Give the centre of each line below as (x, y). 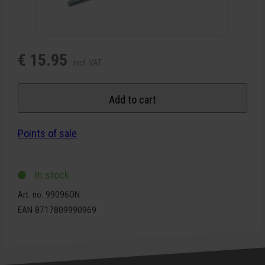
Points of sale (47, 134)
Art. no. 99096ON (49, 195)
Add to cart (132, 100)
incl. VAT (88, 63)
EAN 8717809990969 (57, 210)
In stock (51, 175)
